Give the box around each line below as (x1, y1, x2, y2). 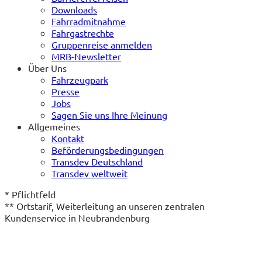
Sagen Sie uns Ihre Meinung (51, 108, 167, 120)
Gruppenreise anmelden (51, 38, 152, 50)
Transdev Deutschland (51, 155, 143, 167)
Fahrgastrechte (51, 26, 114, 39)
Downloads (51, 3, 97, 15)
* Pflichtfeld (5, 188, 56, 200)
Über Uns (28, 61, 67, 74)
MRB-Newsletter (51, 50, 121, 62)
